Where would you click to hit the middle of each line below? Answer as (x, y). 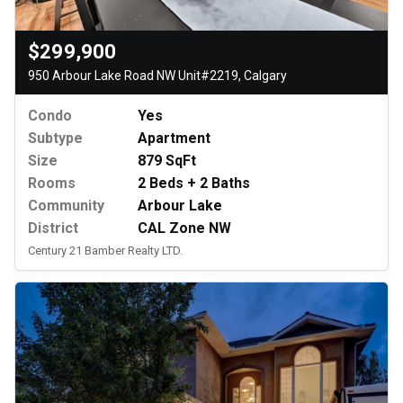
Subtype (55, 139)
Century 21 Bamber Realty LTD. (105, 251)
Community (66, 206)
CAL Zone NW (184, 228)
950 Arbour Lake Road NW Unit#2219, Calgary (157, 76)
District (53, 228)
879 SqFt (167, 161)
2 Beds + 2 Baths (194, 184)
